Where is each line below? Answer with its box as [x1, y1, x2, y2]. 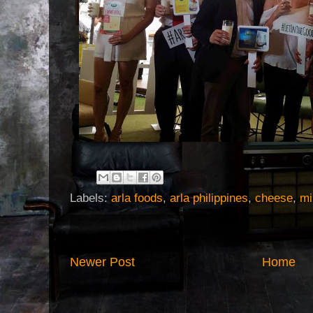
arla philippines [170, 191, 248, 205]
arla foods [111, 191, 163, 205]
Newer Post [70, 255, 135, 270]
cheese [255, 191, 293, 205]
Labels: [70, 191, 111, 205]
